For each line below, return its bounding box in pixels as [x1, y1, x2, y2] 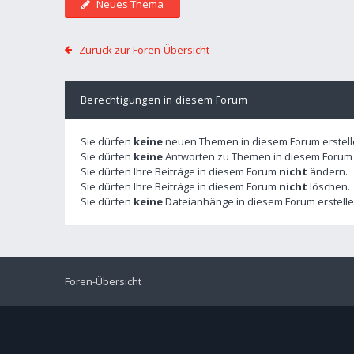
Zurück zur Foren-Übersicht [78, 43, 209, 57]
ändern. [307, 164, 348, 179]
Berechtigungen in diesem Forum [81, 92, 247, 107]
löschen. [307, 179, 350, 194]
